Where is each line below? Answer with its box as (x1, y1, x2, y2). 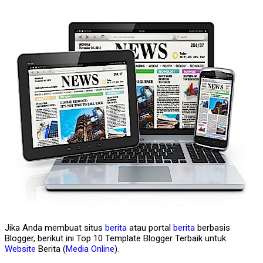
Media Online (66, 244, 114, 255)
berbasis (195, 222, 230, 234)
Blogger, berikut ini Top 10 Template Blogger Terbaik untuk (5, 233, 226, 244)
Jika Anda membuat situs (5, 222, 105, 234)
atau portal (127, 222, 173, 234)
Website (5, 244, 36, 255)
